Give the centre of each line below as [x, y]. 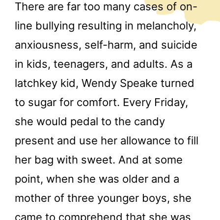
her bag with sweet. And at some [99, 160]
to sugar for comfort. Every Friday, [101, 102]
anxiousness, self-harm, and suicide [106, 45]
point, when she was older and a [97, 179]
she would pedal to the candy [90, 122]
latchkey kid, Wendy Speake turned [105, 83]
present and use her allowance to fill [107, 141]
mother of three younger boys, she [103, 198]
